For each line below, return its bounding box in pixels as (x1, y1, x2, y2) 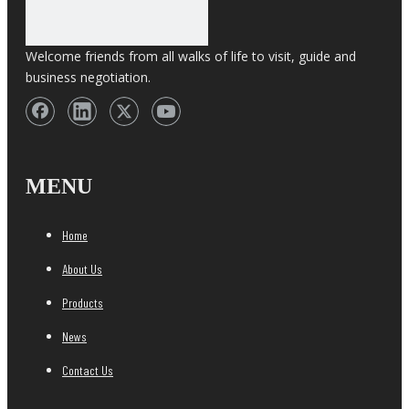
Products (62, 294, 103, 310)
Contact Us (62, 362, 113, 378)
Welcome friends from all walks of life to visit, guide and (26, 47, 356, 65)
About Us (62, 260, 102, 277)
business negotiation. (26, 68, 151, 86)
